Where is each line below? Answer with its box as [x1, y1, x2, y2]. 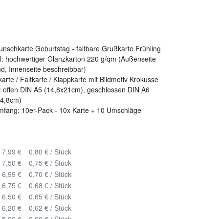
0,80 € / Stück [29, 147, 71, 157]
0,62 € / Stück [29, 203, 71, 213]
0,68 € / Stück [29, 180, 71, 191]
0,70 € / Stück [29, 169, 71, 179]
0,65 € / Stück [29, 192, 71, 202]
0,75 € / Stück [29, 158, 71, 168]
